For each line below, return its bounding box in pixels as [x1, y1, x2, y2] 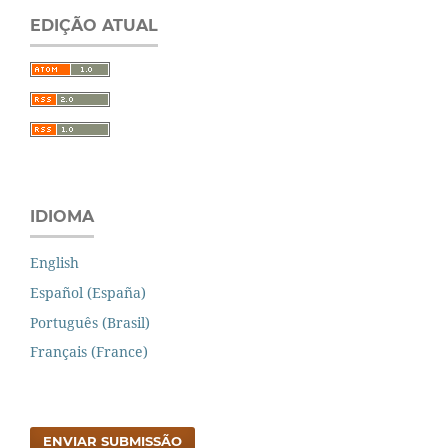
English [30, 252, 79, 272]
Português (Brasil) [30, 312, 150, 332]
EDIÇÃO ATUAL [30, 15, 158, 35]
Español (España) [30, 282, 146, 302]
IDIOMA [30, 206, 94, 226]
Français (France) [30, 342, 148, 362]
